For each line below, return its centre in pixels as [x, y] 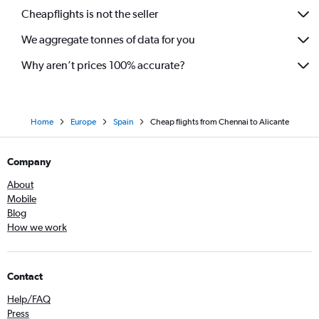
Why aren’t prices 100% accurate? [103, 66]
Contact [25, 276]
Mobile [22, 198]
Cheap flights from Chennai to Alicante [219, 121]
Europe [83, 121]
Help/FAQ [29, 299]
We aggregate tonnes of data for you [108, 40]
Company [29, 161]
